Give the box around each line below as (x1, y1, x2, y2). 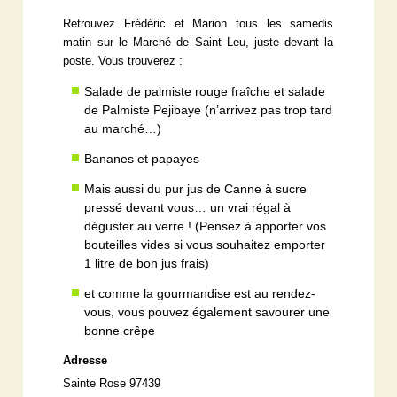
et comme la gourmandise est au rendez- (84, 285, 316, 300)
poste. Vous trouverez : (63, 54, 183, 67)
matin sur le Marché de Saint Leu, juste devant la (63, 35, 334, 49)
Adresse (63, 354, 108, 367)
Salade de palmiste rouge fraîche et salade (84, 83, 326, 98)
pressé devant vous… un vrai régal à (84, 199, 292, 214)
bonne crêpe (84, 323, 156, 338)
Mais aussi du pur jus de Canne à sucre (84, 181, 307, 196)
